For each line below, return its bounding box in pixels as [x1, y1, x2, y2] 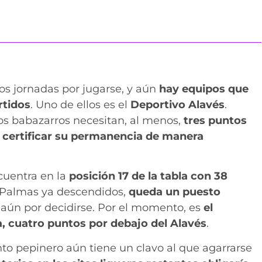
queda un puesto [128, 185, 220, 199]
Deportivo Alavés [127, 98, 225, 112]
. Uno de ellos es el [30, 98, 127, 112]
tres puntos [183, 114, 247, 127]
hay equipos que [156, 82, 249, 96]
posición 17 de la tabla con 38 [68, 170, 227, 183]
